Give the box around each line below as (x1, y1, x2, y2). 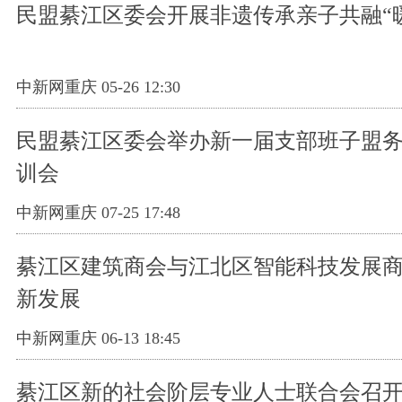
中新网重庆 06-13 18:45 (16, 328, 180, 347)
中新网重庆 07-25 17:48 (16, 203, 180, 222)
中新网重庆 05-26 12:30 (16, 77, 180, 96)
